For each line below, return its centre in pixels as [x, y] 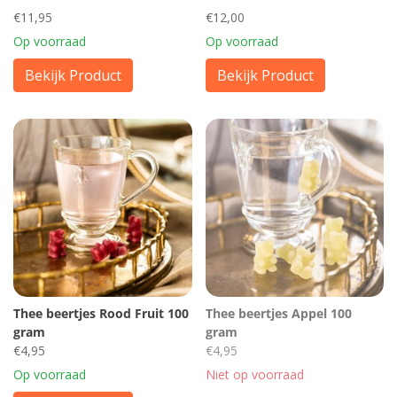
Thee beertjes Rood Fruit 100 [101, 313]
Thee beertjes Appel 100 [278, 313]
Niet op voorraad [254, 374]
